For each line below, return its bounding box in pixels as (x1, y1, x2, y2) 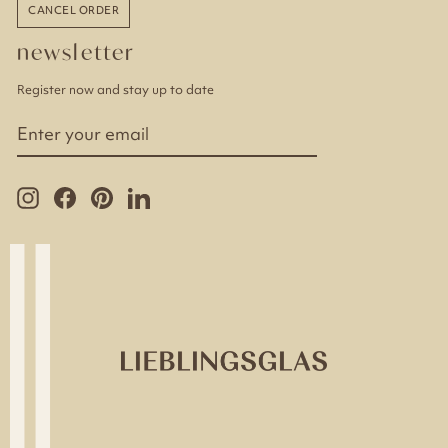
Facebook (76, 185, 135, 203)
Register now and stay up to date (17, 80, 214, 98)
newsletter (17, 37, 135, 66)
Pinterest (113, 185, 166, 203)
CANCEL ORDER (28, 2, 119, 17)
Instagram (39, 185, 101, 203)
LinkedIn (150, 185, 200, 203)
